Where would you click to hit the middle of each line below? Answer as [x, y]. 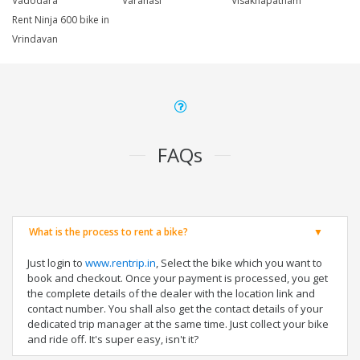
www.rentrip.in [121, 263]
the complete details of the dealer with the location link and [171, 294]
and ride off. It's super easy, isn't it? [113, 340]
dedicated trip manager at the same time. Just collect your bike [178, 324]
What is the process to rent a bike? [108, 232]
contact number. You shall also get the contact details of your [175, 309]
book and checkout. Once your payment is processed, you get [178, 278]
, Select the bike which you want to [239, 263]
